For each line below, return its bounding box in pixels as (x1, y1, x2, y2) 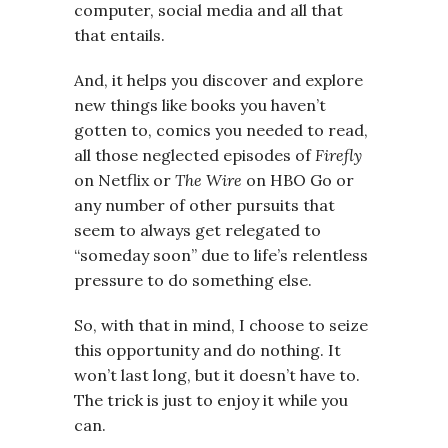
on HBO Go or (242, 169, 354, 190)
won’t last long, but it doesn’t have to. (74, 364, 360, 385)
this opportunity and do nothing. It (74, 339, 341, 360)
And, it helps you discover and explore (74, 69, 363, 90)
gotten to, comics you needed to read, (74, 119, 368, 140)
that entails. (74, 24, 165, 45)
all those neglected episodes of (74, 144, 315, 165)
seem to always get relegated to (74, 219, 321, 240)
